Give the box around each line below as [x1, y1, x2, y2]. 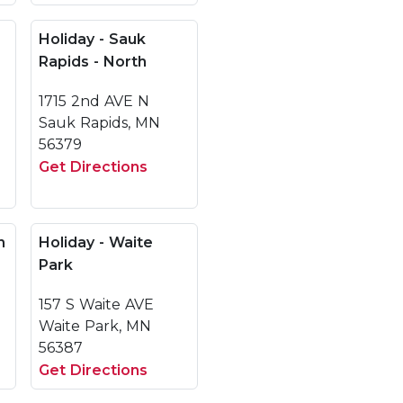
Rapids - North [39, 53, 147, 70]
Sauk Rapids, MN [39, 114, 160, 131]
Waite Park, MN [39, 318, 151, 335]
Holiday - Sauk [39, 31, 146, 48]
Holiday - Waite [39, 234, 153, 251]
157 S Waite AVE [39, 296, 154, 313]
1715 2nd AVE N [39, 93, 149, 110]
